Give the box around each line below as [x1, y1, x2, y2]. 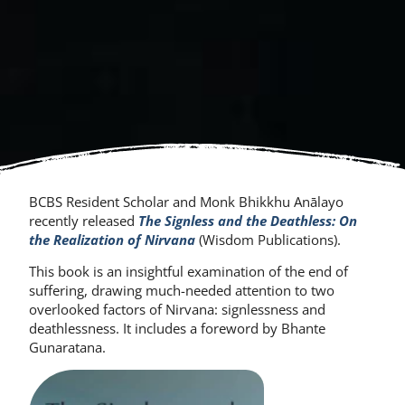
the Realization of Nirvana [29, 230, 195, 249]
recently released [29, 211, 138, 230]
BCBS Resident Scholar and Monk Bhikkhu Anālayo [29, 192, 344, 211]
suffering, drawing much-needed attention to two [29, 280, 334, 299]
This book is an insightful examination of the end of [29, 261, 348, 280]
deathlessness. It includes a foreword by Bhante [29, 318, 325, 337]
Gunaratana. [29, 337, 106, 356]
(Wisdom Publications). [195, 230, 341, 249]
